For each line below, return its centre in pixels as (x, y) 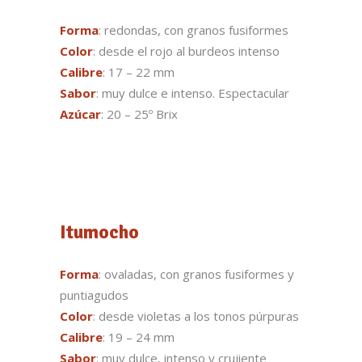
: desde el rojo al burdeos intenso (186, 51)
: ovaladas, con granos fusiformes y (196, 274)
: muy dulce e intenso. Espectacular (193, 93)
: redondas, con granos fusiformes (194, 29)
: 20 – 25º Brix (139, 114)
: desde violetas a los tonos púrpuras (196, 316)
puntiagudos (94, 295)
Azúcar (80, 114)
